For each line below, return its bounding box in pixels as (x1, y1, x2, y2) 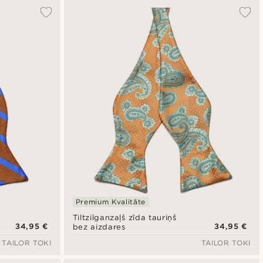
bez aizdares (72, 222, 126, 231)
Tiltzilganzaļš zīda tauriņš (72, 213, 177, 222)
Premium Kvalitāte (75, 197, 146, 206)
